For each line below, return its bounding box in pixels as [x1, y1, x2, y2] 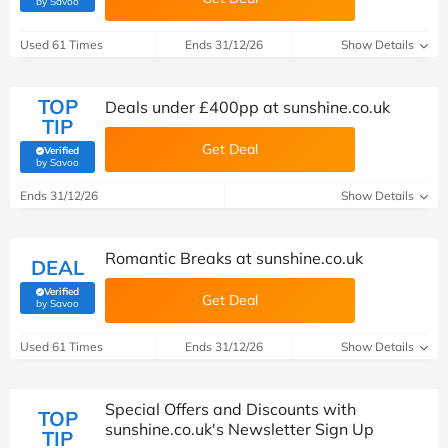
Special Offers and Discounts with [105, 399, 356, 419]
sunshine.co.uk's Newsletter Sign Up [105, 419, 374, 439]
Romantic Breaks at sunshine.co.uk [105, 248, 363, 268]
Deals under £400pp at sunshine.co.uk [105, 97, 390, 117]
